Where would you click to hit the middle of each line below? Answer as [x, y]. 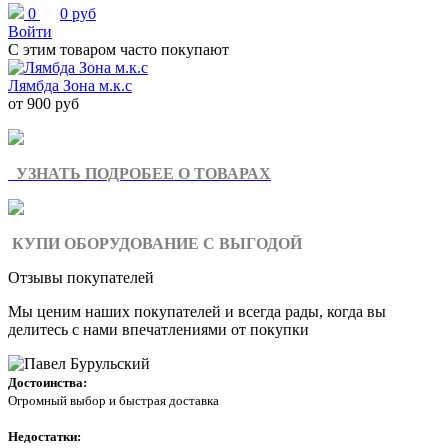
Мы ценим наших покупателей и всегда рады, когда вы [197, 311]
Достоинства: [49, 382]
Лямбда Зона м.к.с [70, 85]
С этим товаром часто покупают [118, 49]
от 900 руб [43, 103]
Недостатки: [46, 436]
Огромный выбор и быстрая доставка [113, 400]
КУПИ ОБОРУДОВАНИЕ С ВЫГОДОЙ [155, 243]
